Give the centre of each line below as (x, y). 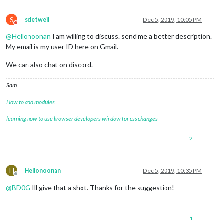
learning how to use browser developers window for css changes (82, 118)
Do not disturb (34, 26)
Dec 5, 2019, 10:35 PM (172, 170)
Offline (25, 177)
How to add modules (30, 102)
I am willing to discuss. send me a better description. (131, 36)
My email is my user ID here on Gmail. (62, 46)
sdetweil (37, 19)
